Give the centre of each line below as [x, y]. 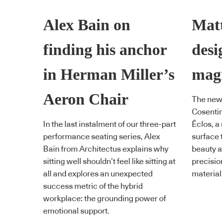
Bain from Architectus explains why [106, 149]
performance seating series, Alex [102, 137]
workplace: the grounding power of [105, 198]
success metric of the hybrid [93, 186]
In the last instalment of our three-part [110, 124]
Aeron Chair [86, 100]
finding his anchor [105, 50]
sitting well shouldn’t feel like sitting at [109, 161]
